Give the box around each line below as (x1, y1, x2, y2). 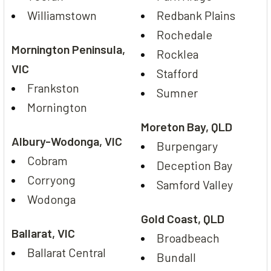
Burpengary (157, 138, 218, 153)
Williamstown (27, 7, 97, 22)
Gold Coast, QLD (141, 211, 224, 226)
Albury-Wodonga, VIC (11, 133, 122, 148)
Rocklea (157, 46, 199, 61)
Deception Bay (157, 157, 233, 172)
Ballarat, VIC (11, 225, 75, 240)
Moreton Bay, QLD (141, 119, 232, 134)
